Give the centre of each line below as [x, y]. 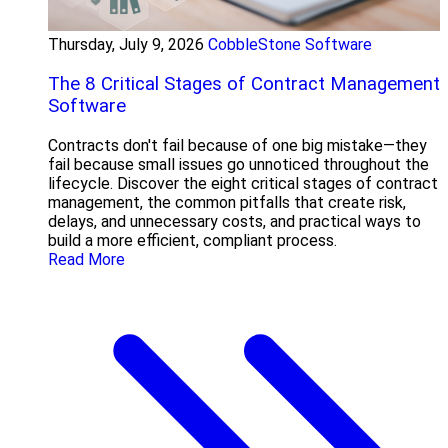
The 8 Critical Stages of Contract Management [244, 83]
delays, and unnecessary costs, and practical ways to [234, 221]
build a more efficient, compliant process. [192, 240]
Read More [86, 259]
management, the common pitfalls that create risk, [227, 202]
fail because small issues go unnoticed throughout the [238, 164]
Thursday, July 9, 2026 [126, 45]
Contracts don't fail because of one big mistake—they [237, 145]
